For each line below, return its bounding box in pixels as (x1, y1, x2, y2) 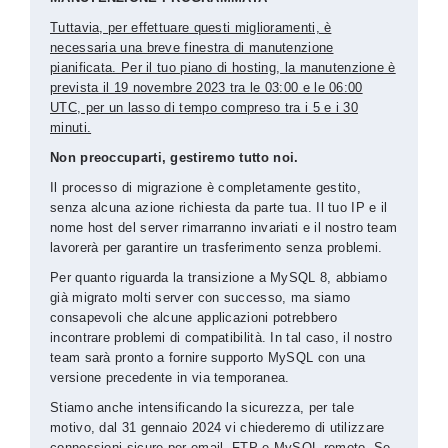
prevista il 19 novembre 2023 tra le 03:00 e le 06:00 (50, 80, 363, 95)
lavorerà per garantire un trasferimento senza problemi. (50, 240, 383, 255)
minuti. (50, 120, 92, 135)
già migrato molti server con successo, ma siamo (50, 290, 351, 305)
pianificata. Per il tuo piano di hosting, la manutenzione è (50, 60, 396, 75)
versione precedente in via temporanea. (50, 370, 290, 385)
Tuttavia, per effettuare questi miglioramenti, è (50, 20, 332, 35)
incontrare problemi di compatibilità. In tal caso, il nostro (50, 330, 392, 345)
